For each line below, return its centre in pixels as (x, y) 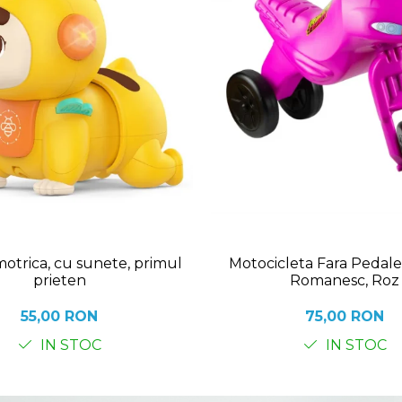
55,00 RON (59, 317)
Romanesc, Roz (345, 281)
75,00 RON (345, 317)
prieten (59, 281)
